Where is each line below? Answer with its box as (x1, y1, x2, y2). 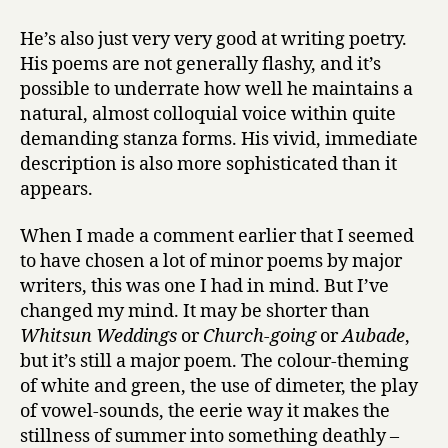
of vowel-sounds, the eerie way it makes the (20, 400, 390, 423)
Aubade (342, 325, 405, 348)
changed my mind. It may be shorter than (20, 300, 370, 323)
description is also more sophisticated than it (20, 152, 397, 176)
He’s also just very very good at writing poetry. (20, 27, 407, 51)
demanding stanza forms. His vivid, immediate (20, 127, 418, 151)
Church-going (203, 325, 316, 348)
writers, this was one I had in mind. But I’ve (20, 275, 389, 298)
